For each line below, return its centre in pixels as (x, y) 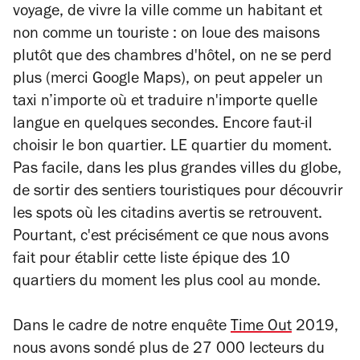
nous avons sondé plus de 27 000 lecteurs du (169, 350)
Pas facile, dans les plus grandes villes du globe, (177, 170)
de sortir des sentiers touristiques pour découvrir (178, 192)
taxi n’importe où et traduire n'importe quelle (165, 102)
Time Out (261, 327)
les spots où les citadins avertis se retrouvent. (168, 215)
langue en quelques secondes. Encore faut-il (163, 125)
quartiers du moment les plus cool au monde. (167, 282)
